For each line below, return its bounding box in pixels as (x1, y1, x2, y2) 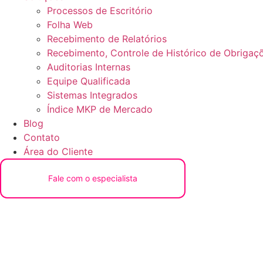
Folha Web (47, 19, 93, 31)
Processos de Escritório (47, 5, 153, 16)
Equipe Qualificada (47, 75, 130, 87)
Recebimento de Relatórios (47, 33, 167, 45)
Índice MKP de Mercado (47, 103, 153, 115)
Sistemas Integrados (47, 89, 137, 101)
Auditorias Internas (47, 61, 130, 73)
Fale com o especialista (48, 173, 137, 183)
